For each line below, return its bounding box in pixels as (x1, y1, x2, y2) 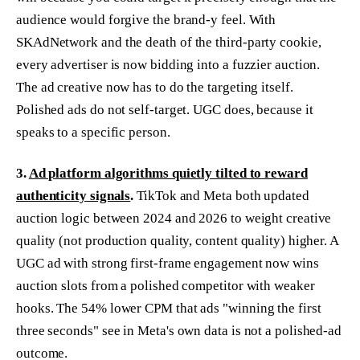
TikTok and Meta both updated (133, 188, 309, 204)
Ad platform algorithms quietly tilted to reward (28, 166, 308, 182)
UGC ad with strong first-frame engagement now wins (16, 256, 319, 272)
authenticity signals (16, 188, 131, 204)
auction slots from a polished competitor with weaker (16, 278, 315, 294)
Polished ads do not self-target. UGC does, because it (16, 101, 313, 117)
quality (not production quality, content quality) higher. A (16, 233, 338, 249)
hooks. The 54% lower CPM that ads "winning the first (16, 301, 321, 317)
